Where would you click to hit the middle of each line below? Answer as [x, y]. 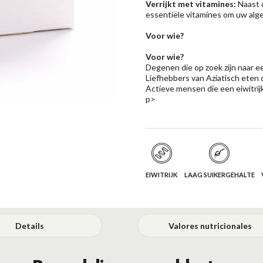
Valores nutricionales [210, 226]
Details [29, 226]
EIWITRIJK [162, 175]
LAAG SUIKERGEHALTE [219, 175]
